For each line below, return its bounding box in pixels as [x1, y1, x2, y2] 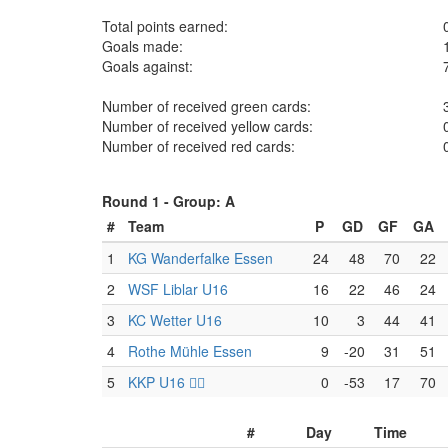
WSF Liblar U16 [128, 279, 228, 299]
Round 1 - [102, 191, 173, 211]
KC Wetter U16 [128, 310, 222, 330]
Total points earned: [102, 16, 228, 36]
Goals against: [102, 56, 193, 76]
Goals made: [102, 36, 183, 56]
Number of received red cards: [102, 136, 295, 156]
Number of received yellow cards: [102, 116, 313, 136]
